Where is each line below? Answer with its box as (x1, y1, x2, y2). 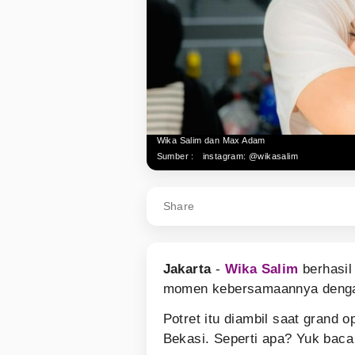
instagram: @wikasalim (202, 151, 298, 161)
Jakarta (162, 261, 212, 277)
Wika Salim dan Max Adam (156, 135, 265, 145)
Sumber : (156, 151, 194, 161)
